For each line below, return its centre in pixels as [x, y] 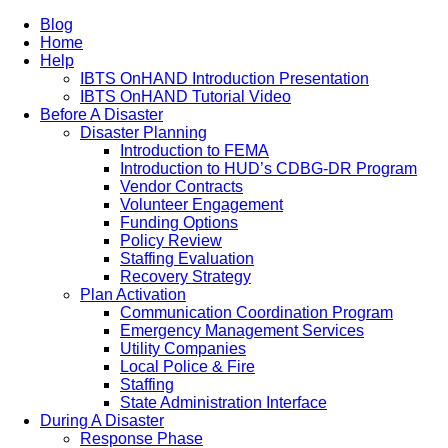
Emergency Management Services [242, 330]
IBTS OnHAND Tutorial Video [185, 96]
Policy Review [171, 240]
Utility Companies [183, 348]
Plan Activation [133, 294]
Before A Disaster [101, 114]
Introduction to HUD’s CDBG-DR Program [268, 168]
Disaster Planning [143, 132]
